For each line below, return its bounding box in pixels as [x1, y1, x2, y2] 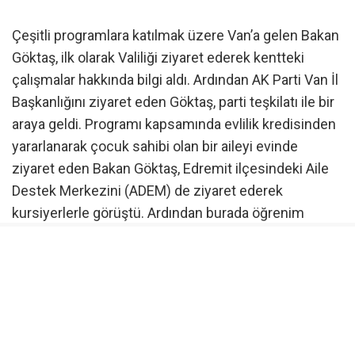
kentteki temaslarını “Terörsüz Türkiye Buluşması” [12, 249, 324, 266]
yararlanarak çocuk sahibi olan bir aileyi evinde [12, 138, 298, 155]
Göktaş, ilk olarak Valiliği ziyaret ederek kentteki [12, 49, 304, 67]
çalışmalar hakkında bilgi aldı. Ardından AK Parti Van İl [12, 71, 338, 89]
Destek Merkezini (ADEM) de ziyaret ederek [12, 182, 283, 200]
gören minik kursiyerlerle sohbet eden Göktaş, [12, 227, 298, 244]
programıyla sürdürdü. [12, 271, 149, 288]
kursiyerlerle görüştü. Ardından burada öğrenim [12, 204, 304, 222]
